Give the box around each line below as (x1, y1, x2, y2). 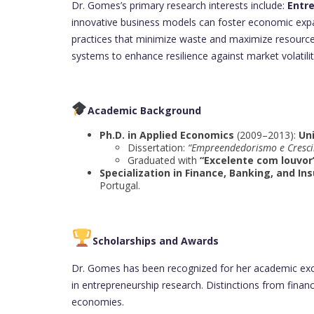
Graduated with (128, 153, 200, 168)
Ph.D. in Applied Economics (100, 128, 234, 142)
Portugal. (100, 179, 140, 193)
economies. (71, 294, 124, 308)
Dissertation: (128, 141, 188, 155)
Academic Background (87, 104, 201, 118)
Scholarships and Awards (92, 234, 219, 248)
